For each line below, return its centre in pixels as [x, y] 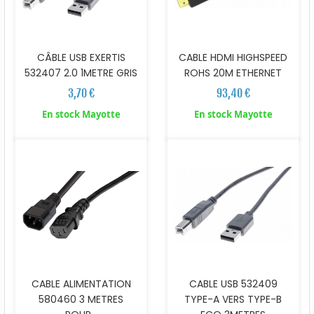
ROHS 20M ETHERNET [233, 73]
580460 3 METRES [81, 299]
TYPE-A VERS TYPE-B [233, 299]
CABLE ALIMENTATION [81, 284]
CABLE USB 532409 [233, 284]
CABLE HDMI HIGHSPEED [233, 57]
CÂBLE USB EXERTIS [81, 57]
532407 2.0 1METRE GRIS [81, 73]
